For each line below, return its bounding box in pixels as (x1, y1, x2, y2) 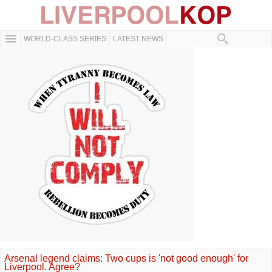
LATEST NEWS (113, 35, 163, 43)
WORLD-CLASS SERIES (24, 35, 106, 43)
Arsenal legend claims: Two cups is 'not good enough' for (4, 253, 248, 263)
